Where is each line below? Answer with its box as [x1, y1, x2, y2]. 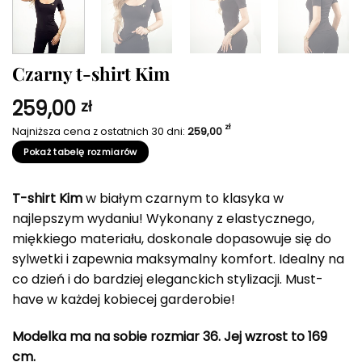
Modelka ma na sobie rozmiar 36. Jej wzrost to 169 [12, 327, 327, 347]
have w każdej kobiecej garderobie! [12, 290, 235, 309]
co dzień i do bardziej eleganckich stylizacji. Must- [12, 270, 323, 289]
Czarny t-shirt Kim [12, 61, 170, 86]
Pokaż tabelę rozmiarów [23, 145, 137, 159]
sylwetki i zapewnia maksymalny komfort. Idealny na [12, 250, 344, 269]
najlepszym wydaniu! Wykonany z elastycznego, [12, 209, 314, 229]
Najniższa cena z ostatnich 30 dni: [12, 124, 187, 139]
